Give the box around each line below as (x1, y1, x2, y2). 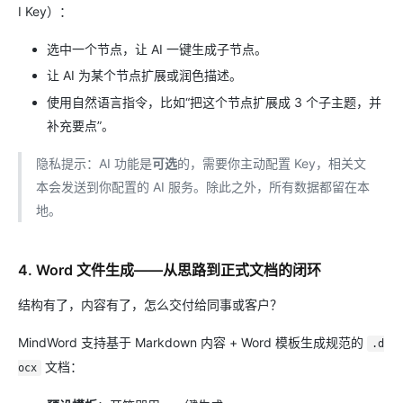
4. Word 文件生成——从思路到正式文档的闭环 (18, 260, 321, 279)
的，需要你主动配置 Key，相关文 (177, 155, 366, 171)
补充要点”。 (47, 117, 114, 133)
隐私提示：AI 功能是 (36, 155, 152, 171)
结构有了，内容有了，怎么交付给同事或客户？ (18, 296, 282, 312)
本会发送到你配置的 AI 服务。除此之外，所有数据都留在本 (36, 178, 370, 194)
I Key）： (18, 3, 72, 19)
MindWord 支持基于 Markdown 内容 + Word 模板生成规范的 (18, 334, 367, 350)
